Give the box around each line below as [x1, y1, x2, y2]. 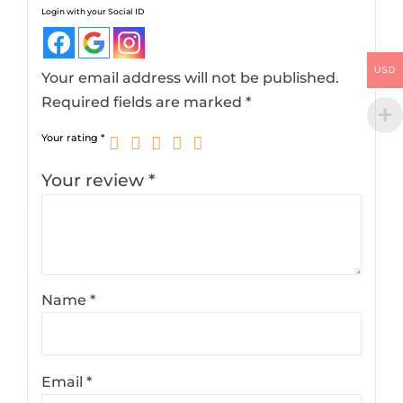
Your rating [41, 131, 102, 144]
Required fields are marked [41, 93, 246, 111]
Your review [41, 168, 149, 191]
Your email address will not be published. [41, 68, 340, 86]
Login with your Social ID [41, 5, 145, 16]
